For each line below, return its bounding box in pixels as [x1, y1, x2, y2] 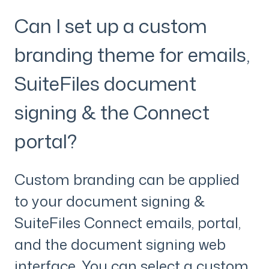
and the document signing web [14, 234, 226, 255]
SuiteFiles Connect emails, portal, [14, 213, 241, 234]
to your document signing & [14, 191, 205, 212]
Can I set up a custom [14, 11, 207, 39]
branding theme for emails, [14, 40, 250, 68]
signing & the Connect [14, 98, 210, 125]
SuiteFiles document [14, 69, 196, 97]
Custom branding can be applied [14, 169, 240, 190]
